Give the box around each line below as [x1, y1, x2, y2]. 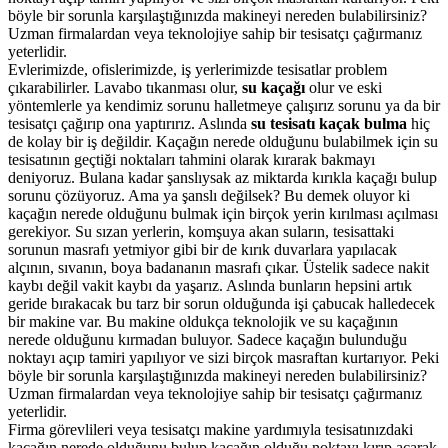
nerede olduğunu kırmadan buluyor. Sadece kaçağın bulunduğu [8, 330, 407, 348]
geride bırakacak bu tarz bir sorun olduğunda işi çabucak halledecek [8, 294, 435, 312]
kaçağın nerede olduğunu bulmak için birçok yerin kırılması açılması [8, 204, 438, 222]
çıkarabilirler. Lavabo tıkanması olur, [8, 78, 242, 96]
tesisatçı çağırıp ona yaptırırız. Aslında [8, 114, 251, 132]
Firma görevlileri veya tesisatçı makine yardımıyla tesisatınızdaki [8, 420, 413, 438]
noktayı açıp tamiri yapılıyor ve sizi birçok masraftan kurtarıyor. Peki [8, 348, 439, 366]
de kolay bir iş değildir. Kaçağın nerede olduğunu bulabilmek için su [8, 132, 438, 150]
